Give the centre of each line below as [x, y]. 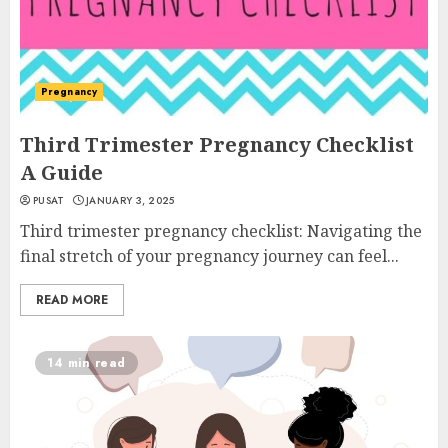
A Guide [61, 172]
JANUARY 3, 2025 [130, 200]
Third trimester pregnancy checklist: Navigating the [221, 231]
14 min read [86, 363]
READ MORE [72, 300]
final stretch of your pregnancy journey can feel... [209, 256]
